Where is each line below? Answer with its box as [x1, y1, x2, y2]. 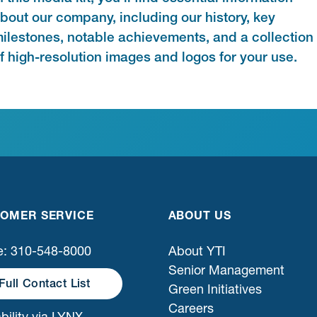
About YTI [168, 243, 226, 260]
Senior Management [168, 262, 284, 279]
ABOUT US [168, 207, 231, 222]
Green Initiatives [168, 281, 262, 298]
